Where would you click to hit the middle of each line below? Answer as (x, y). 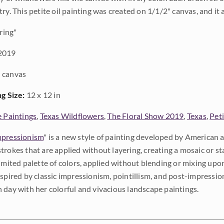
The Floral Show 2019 (145, 116)
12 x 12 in (42, 95)
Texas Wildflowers (72, 116)
